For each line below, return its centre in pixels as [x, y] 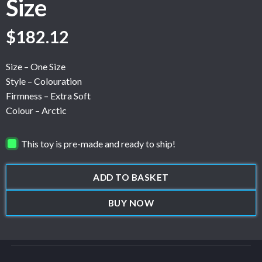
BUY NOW [131, 203]
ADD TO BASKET [131, 177]
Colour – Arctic [36, 111]
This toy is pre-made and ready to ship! [99, 143]
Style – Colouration [44, 81]
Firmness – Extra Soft [48, 96]
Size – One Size [36, 67]
